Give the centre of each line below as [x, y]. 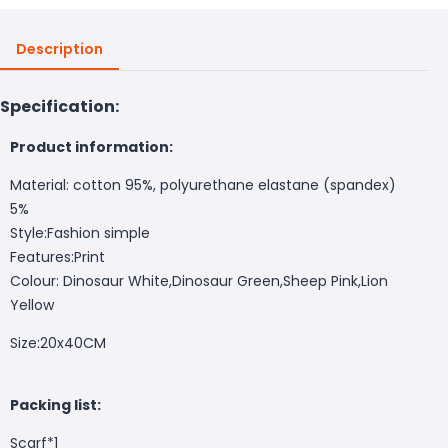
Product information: [91, 146]
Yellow [32, 304]
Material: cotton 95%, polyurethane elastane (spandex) [203, 184]
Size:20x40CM [58, 342]
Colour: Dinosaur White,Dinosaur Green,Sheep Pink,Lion [199, 280]
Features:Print [57, 256]
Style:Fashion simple [80, 232]
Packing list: [55, 404]
